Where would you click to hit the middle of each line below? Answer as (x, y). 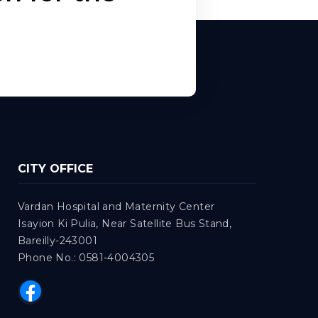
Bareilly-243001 (58, 241)
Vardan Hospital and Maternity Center (116, 207)
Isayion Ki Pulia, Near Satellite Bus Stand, (125, 224)
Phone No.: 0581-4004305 (86, 258)
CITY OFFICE (55, 169)
